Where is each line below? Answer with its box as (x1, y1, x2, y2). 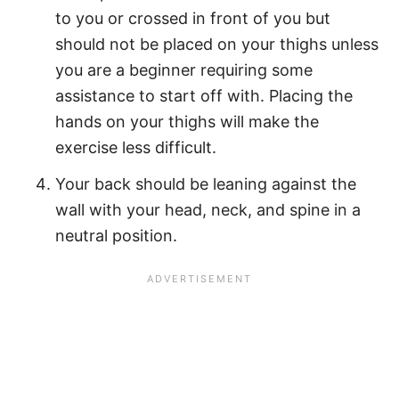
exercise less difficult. (55, 138, 217, 158)
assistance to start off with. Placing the (55, 86, 354, 106)
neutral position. (55, 226, 178, 246)
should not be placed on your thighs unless (55, 35, 379, 54)
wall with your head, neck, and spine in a (55, 200, 362, 220)
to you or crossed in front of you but (55, 9, 331, 28)
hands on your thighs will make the (55, 112, 320, 132)
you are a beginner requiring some (55, 61, 313, 80)
